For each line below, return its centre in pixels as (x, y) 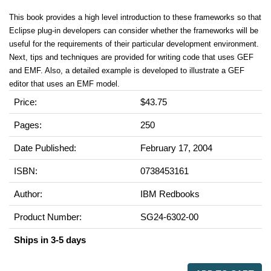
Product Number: (48, 217)
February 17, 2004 (176, 148)
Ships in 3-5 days (50, 240)
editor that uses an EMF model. (64, 84)
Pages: (28, 125)
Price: (25, 102)
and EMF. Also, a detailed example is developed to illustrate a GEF (127, 70)
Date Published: (45, 148)
